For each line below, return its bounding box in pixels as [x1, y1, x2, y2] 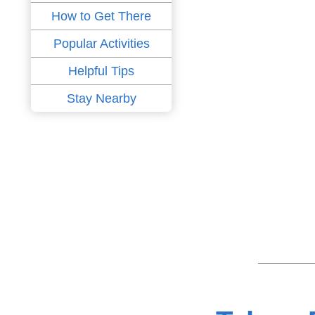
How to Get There [51, 9, 151, 24]
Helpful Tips [68, 64, 134, 79]
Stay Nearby [66, 91, 136, 106]
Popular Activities [53, 37, 150, 51]
